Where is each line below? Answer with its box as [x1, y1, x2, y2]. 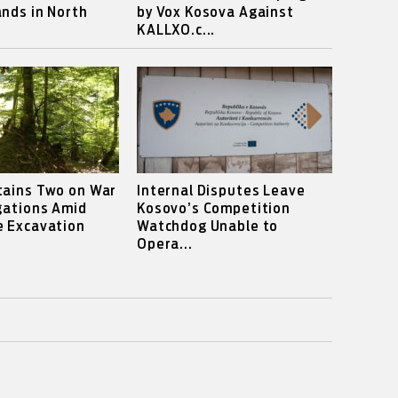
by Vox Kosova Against [136, 5, 294, 20]
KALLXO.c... [136, 23, 216, 37]
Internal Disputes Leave [136, 184, 306, 198]
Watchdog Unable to [136, 219, 279, 234]
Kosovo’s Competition [136, 202, 291, 216]
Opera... [136, 237, 193, 251]
